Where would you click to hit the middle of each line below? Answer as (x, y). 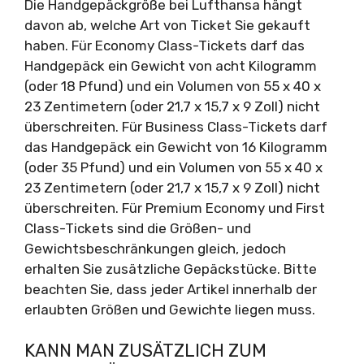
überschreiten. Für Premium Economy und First (175, 208)
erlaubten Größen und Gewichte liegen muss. (170, 309)
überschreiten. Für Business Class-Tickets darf (176, 126)
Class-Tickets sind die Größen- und (138, 228)
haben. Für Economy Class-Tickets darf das (165, 45)
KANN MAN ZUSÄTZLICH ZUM (145, 351)
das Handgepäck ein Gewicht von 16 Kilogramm (176, 147)
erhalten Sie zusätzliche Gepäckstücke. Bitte (171, 269)
